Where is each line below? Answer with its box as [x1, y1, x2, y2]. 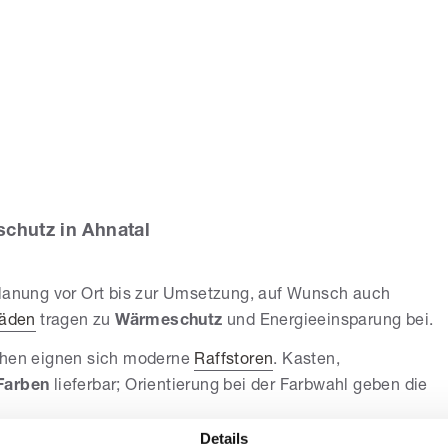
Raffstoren [194, 353, 274, 370]
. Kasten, [273, 353, 341, 370]
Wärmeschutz [115, 314, 223, 331]
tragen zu [35, 314, 116, 331]
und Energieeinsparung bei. [222, 314, 434, 331]
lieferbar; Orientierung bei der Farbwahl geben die [49, 379, 428, 396]
